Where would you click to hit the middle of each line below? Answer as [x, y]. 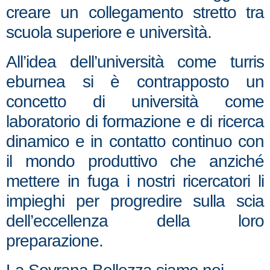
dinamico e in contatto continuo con [135, 141]
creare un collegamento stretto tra [135, 12]
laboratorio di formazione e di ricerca [135, 121]
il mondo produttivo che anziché [135, 161]
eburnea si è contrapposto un [135, 82]
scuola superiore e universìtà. [109, 32]
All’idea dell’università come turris [135, 62]
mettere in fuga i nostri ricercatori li [135, 181]
